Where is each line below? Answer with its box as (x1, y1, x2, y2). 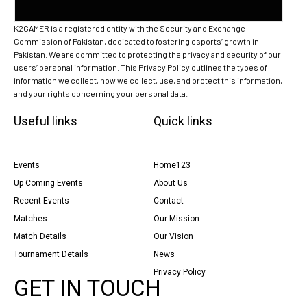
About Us (153, 177, 188, 188)
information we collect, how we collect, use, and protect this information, (14, 75, 282, 85)
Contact (153, 195, 184, 206)
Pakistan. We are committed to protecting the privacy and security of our (14, 49, 281, 59)
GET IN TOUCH (14, 274, 161, 302)
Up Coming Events (14, 177, 83, 188)
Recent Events (14, 195, 69, 206)
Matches (14, 213, 47, 223)
